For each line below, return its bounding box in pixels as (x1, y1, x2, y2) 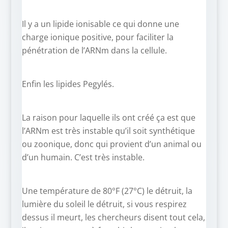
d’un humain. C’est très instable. (21, 152, 145, 163)
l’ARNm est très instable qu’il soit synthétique (21, 125, 195, 137)
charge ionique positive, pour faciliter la (21, 32, 174, 43)
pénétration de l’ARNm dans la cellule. (21, 45, 167, 56)
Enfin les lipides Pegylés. (21, 78, 114, 90)
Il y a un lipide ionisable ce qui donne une (21, 18, 179, 30)
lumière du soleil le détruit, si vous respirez (21, 198, 187, 210)
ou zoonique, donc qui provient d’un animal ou (21, 138, 202, 150)
